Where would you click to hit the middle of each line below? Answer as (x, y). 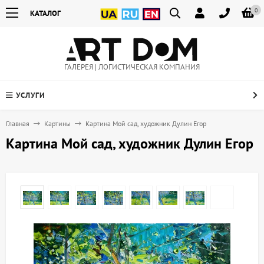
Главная (18, 124)
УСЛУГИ (31, 95)
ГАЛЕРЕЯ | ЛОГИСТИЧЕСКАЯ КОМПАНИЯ (132, 67)
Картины (57, 124)
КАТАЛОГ (45, 13)
